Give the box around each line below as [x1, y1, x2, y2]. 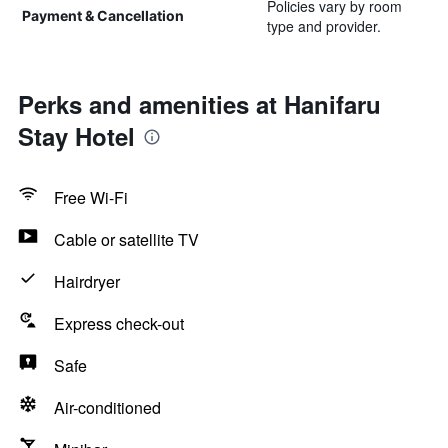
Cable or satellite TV [54, 228, 199, 251]
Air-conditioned [54, 396, 161, 419]
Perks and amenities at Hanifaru [18, 87, 381, 121]
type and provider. [266, 16, 381, 36]
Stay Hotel [18, 119, 135, 153]
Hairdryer [54, 270, 120, 293]
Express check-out [54, 312, 184, 335]
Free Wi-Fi [54, 186, 128, 209]
